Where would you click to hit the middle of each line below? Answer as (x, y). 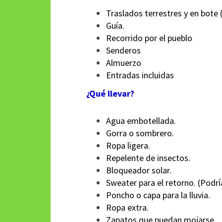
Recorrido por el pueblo (149, 38)
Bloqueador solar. (139, 170)
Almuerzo (124, 63)
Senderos (123, 50)
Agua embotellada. (141, 121)
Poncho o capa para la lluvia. (158, 195)
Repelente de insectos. (148, 158)
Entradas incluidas (140, 75)
